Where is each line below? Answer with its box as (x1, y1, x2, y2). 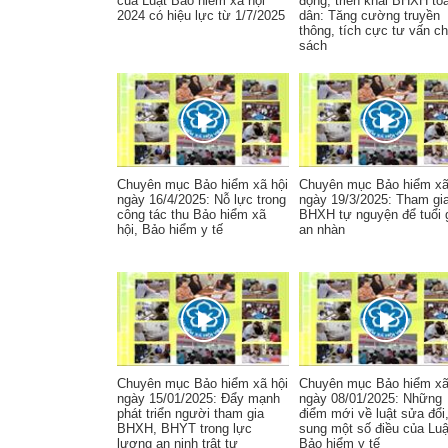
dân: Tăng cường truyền (299, 8, 440, 23)
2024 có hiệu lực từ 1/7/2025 (117, 8, 285, 23)
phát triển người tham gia (117, 406, 264, 421)
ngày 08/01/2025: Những (299, 391, 442, 406)
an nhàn (299, 222, 345, 237)
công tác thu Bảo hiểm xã (117, 207, 266, 222)
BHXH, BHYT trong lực (117, 421, 252, 436)
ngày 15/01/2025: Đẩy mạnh (117, 391, 280, 406)
